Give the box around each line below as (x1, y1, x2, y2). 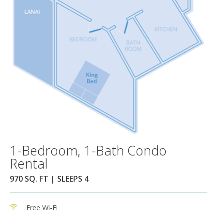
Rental (10, 154, 47, 172)
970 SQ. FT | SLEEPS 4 (10, 173, 89, 184)
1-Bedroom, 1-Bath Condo (10, 141, 167, 159)
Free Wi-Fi (26, 202, 58, 212)
